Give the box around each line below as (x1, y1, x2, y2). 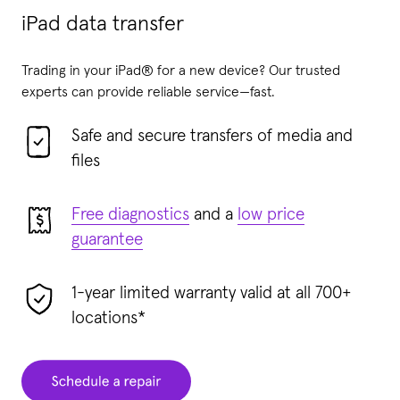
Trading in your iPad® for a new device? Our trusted (21, 63, 340, 79)
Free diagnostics (71, 206, 189, 224)
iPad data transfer (21, 13, 184, 36)
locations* (71, 310, 146, 328)
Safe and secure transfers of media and (71, 128, 353, 146)
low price (237, 206, 304, 224)
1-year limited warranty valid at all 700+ (71, 285, 352, 303)
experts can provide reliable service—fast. (21, 85, 275, 100)
